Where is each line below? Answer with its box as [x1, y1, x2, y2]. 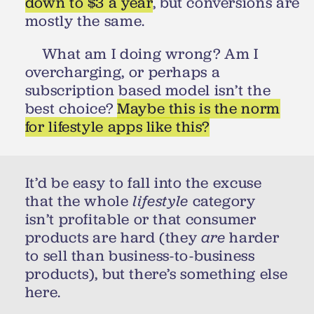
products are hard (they [25, 227, 201, 247]
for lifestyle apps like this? [25, 117, 210, 137]
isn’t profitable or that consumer [25, 209, 257, 229]
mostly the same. [25, 11, 145, 31]
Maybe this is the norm [117, 99, 280, 119]
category [188, 191, 256, 211]
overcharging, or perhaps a [25, 62, 221, 83]
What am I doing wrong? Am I [41, 44, 259, 64]
